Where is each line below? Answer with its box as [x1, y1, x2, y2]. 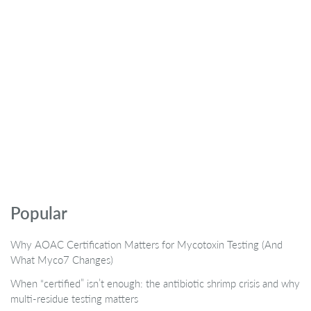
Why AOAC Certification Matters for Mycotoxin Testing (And [10, 237, 283, 251]
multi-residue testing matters [10, 291, 138, 305]
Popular [10, 201, 67, 224]
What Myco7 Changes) [10, 252, 113, 267]
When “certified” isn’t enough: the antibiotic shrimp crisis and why [10, 276, 300, 290]
